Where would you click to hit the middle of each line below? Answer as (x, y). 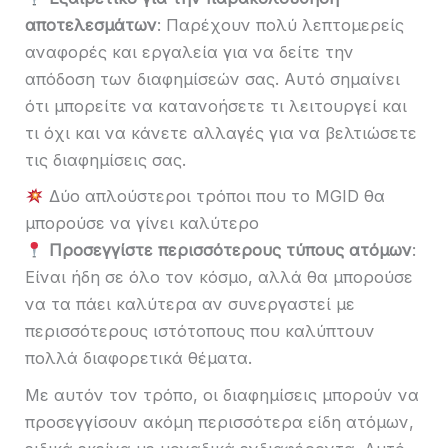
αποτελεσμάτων (91, 24)
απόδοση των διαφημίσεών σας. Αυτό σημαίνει (212, 78)
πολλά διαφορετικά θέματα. (138, 358)
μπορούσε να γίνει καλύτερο (142, 223)
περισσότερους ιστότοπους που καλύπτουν (200, 331)
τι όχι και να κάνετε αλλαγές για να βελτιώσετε (221, 132)
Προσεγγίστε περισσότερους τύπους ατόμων (230, 250)
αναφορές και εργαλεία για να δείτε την (189, 51)
